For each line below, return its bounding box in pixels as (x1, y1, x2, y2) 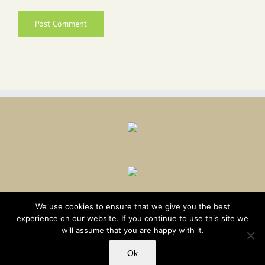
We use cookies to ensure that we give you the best (35, 202, 230, 211)
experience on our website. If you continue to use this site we (17, 214, 248, 223)
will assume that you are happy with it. (61, 225, 204, 235)
